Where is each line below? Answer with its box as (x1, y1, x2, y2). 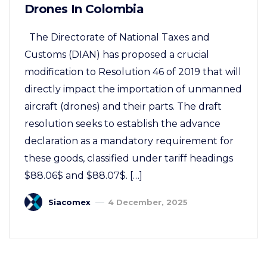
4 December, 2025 (108, 197, 188, 207)
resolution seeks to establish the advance (24, 117, 221, 129)
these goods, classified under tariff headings (24, 152, 233, 164)
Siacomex (48, 197, 91, 207)
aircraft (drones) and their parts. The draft (24, 100, 222, 112)
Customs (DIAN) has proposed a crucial (24, 48, 209, 60)
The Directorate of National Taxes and (24, 31, 210, 43)
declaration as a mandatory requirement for (24, 135, 234, 147)
